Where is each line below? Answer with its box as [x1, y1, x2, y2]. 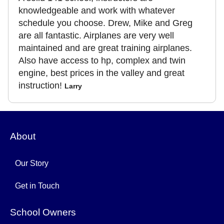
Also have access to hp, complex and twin [18, 55, 185, 65]
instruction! [18, 80, 62, 90]
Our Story [15, 159, 48, 167]
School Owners [10, 207, 76, 217]
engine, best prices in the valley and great [18, 68, 184, 78]
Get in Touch [15, 181, 59, 190]
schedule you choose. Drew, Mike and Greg [18, 18, 192, 28]
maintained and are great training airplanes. [18, 43, 192, 53]
